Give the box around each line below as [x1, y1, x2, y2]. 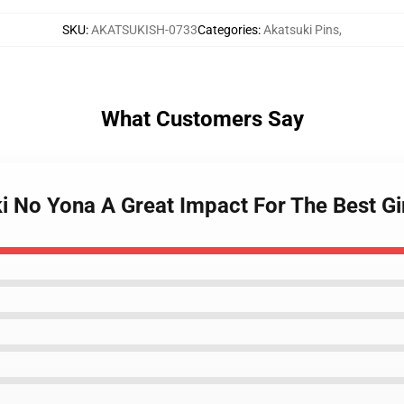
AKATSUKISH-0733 [91, 23, 197, 37]
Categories [197, 23, 258, 37]
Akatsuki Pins [263, 23, 339, 37]
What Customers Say [100, 106, 304, 132]
